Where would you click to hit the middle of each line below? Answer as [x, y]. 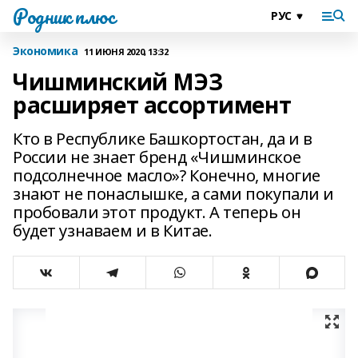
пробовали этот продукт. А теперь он [157, 212]
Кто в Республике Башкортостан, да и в [163, 139]
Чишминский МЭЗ [118, 82]
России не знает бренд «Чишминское [157, 157]
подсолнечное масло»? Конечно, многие [167, 175]
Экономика [46, 51]
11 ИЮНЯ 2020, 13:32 [126, 51]
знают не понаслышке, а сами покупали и [174, 194]
